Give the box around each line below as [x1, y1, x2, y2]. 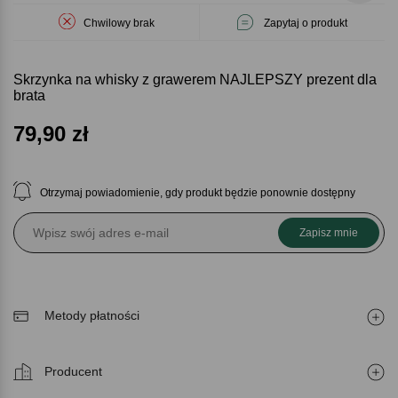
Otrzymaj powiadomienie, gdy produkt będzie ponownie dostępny [40, 187, 355, 200]
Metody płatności [44, 308, 139, 323]
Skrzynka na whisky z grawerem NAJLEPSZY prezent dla [13, 72, 377, 88]
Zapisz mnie [298, 227, 358, 240]
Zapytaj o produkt [264, 17, 347, 30]
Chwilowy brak [83, 17, 155, 30]
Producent [44, 364, 102, 379]
